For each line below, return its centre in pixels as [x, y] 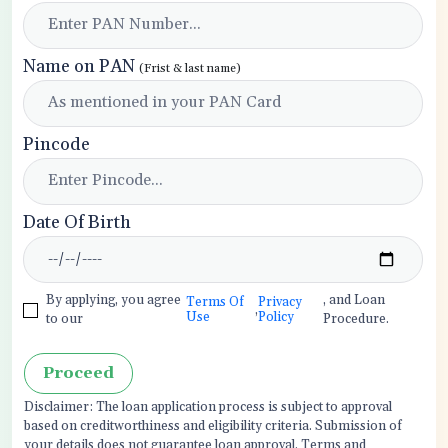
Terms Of [214, 302]
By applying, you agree [113, 300]
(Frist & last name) [190, 68]
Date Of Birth [77, 222]
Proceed [78, 373]
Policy [276, 317]
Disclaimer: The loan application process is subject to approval [208, 407]
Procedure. [355, 319]
